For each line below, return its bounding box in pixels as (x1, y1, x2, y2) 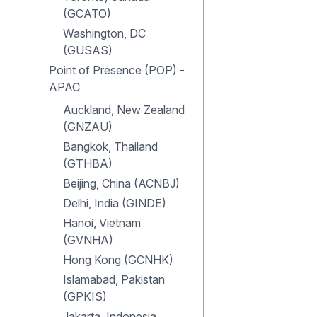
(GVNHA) (63, 233, 113, 247)
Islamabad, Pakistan (63, 272, 165, 287)
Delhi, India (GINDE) (63, 196, 166, 210)
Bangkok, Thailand (63, 139, 158, 154)
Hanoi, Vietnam (63, 216, 141, 230)
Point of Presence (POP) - (49, 63, 185, 77)
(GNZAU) (63, 120, 113, 134)
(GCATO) (63, 6, 111, 21)
